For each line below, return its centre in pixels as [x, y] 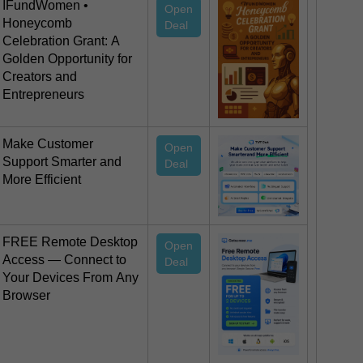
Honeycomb [37, 23]
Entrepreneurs [43, 95]
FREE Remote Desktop [70, 242]
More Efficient [42, 180]
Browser [26, 296]
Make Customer [48, 144]
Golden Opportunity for [67, 59]
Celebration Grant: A [61, 41]
